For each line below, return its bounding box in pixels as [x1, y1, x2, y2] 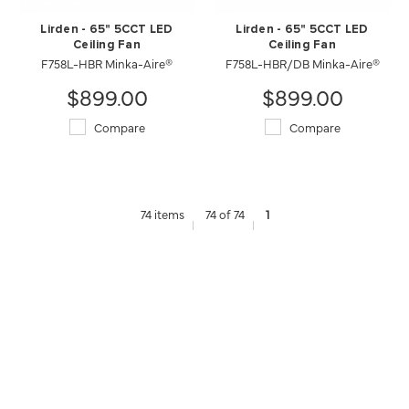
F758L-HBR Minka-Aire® [41, 55, 173, 71]
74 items [140, 205, 184, 222]
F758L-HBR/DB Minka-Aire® [225, 55, 380, 71]
